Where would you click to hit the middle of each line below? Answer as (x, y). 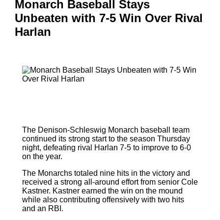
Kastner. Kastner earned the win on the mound (102, 191)
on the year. (42, 156)
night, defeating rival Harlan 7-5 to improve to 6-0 (107, 147)
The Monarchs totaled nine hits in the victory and (106, 173)
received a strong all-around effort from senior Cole (110, 182)
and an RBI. (43, 208)
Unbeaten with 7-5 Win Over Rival (109, 18)
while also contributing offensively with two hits (103, 199)
